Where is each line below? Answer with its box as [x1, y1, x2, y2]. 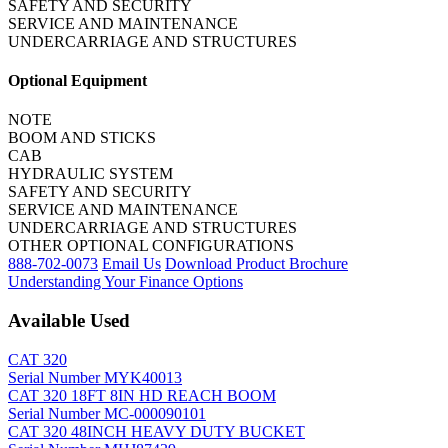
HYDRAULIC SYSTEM [8, 165, 173, 183]
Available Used [8, 310, 130, 332]
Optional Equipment [8, 72, 147, 90]
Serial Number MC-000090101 [8, 404, 206, 422]
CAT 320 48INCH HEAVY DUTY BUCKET [8, 422, 305, 440]
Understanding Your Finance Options [8, 273, 243, 291]
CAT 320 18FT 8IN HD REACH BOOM [8, 386, 276, 404]
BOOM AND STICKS [8, 129, 156, 147]
